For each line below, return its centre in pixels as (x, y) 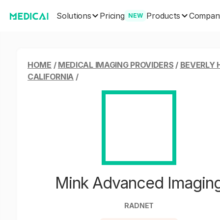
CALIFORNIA (51, 77)
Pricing (112, 16)
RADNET (139, 206)
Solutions (74, 15)
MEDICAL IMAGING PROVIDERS (116, 65)
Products (164, 15)
